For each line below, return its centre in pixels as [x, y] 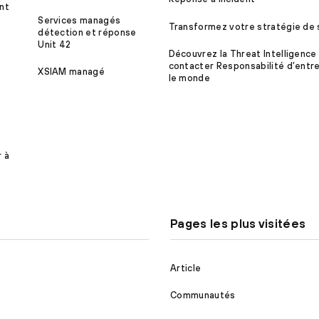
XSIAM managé [72, 72]
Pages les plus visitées [238, 224]
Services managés [79, 20]
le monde [189, 78]
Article [186, 268]
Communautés [203, 296]
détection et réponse [87, 32]
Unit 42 [54, 44]
